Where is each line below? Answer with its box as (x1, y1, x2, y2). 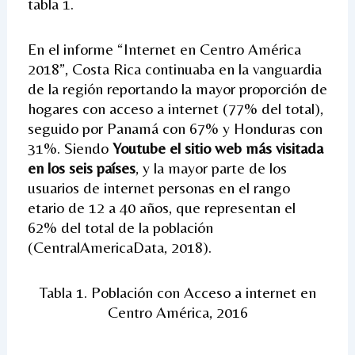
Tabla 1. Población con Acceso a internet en (39, 282, 316, 301)
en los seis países (27, 158, 136, 177)
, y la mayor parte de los (135, 158, 287, 177)
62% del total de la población (27, 217, 213, 236)
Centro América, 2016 (107, 302, 248, 321)
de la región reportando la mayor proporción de (27, 78, 327, 97)
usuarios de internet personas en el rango (27, 177, 290, 197)
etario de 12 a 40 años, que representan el (27, 197, 296, 216)
